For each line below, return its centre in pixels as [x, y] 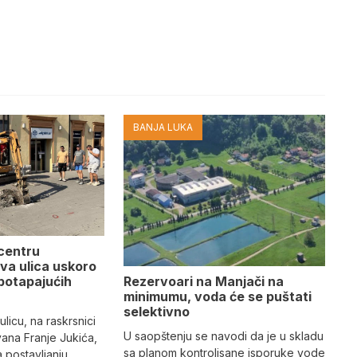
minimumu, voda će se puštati [217, 297]
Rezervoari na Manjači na [203, 282]
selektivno [156, 312]
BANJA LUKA [163, 127]
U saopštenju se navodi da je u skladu [223, 336]
